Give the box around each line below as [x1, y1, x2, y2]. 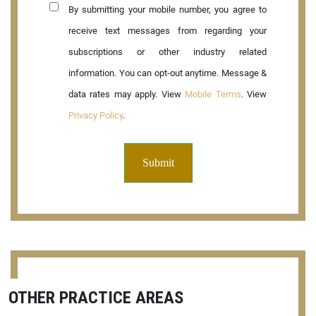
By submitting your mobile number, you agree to [68, 4, 267, 16]
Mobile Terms [185, 89, 241, 100]
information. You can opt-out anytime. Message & [68, 68, 267, 79]
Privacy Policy [68, 110, 123, 121]
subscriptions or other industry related [68, 47, 267, 58]
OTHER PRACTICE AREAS [8, 287, 183, 308]
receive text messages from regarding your [68, 25, 267, 37]
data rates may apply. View [68, 89, 186, 100]
